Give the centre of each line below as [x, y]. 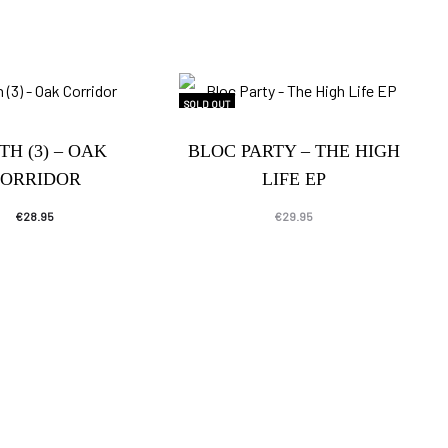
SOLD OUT [207, 103]
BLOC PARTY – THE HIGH [293, 150]
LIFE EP [293, 178]
